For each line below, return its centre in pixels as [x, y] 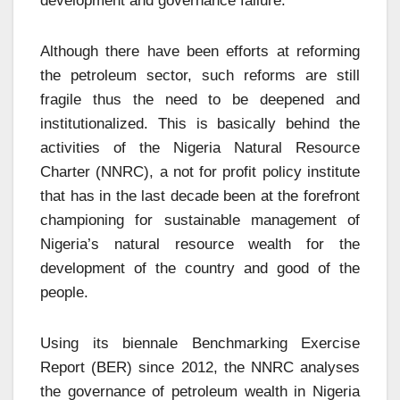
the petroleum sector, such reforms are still [200, 75]
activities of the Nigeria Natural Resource [200, 147]
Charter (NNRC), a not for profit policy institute [200, 171]
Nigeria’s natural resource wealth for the [200, 244]
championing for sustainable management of [200, 220]
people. [64, 292]
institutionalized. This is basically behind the [200, 123]
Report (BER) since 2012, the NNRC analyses [200, 367]
